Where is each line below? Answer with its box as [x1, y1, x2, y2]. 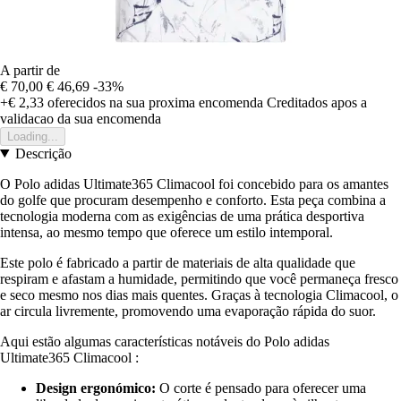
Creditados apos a [267, 94, 367, 110]
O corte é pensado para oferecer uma [156, 380, 366, 396]
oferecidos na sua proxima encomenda [44, 94, 263, 110]
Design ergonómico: [36, 380, 156, 396]
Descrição [14, 145, 72, 161]
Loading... [7, 129, 58, 143]
